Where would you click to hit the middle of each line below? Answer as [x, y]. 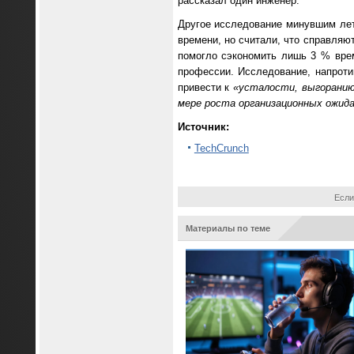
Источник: [203, 127]
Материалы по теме [228, 228]
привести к [205, 88]
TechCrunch [221, 149]
